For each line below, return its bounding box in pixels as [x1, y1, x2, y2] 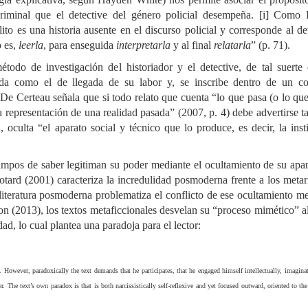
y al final [170, 39, 214, 51]
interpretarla [116, 39, 170, 51]
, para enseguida [43, 39, 116, 51]
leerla [19, 39, 43, 51]
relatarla [214, 39, 251, 51]
